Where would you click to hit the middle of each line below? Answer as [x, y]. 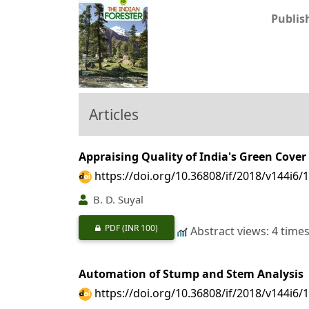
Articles [114, 114]
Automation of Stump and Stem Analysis [191, 274]
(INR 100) [140, 228]
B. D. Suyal [117, 200]
